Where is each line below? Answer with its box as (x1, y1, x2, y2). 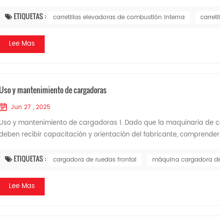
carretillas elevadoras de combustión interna (53, 13, 185, 22)
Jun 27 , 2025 (10, 103, 51, 112)
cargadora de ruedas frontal (53, 155, 137, 165)
